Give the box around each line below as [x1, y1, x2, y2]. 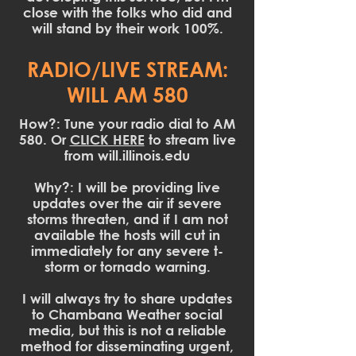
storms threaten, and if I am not [26, 211, 228, 226]
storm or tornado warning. [44, 259, 211, 274]
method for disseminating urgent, [21, 339, 234, 354]
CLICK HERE [69, 132, 145, 147]
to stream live [144, 132, 236, 147]
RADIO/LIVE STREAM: [26, 57, 228, 81]
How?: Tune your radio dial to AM [19, 116, 235, 131]
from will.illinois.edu [64, 148, 190, 163]
